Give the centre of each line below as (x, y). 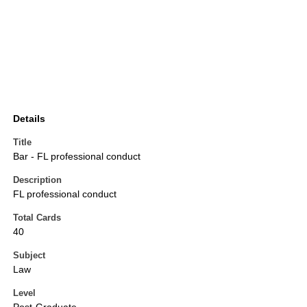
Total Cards (37, 218)
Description (37, 180)
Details (29, 119)
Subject (29, 256)
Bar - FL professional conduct (77, 157)
